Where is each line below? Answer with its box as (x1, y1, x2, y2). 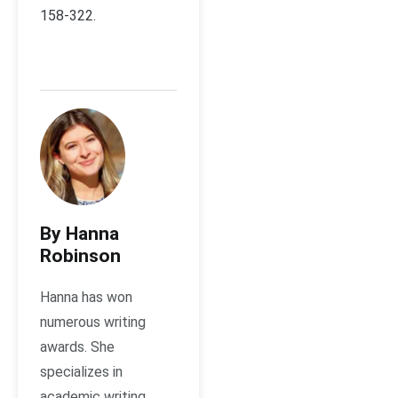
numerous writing (40, 314, 146, 331)
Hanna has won (40, 289, 132, 306)
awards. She (40, 338, 115, 356)
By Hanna (40, 223, 119, 245)
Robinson (40, 245, 121, 267)
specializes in (40, 363, 123, 381)
